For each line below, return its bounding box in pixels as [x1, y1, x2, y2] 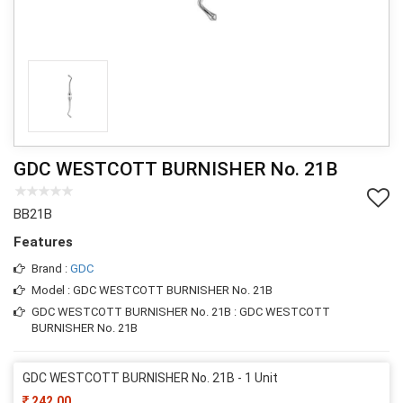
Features [13, 233, 73, 250]
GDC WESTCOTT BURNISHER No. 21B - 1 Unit [22, 370, 278, 385]
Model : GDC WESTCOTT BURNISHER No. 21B [31, 282, 273, 297]
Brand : [31, 261, 70, 275]
